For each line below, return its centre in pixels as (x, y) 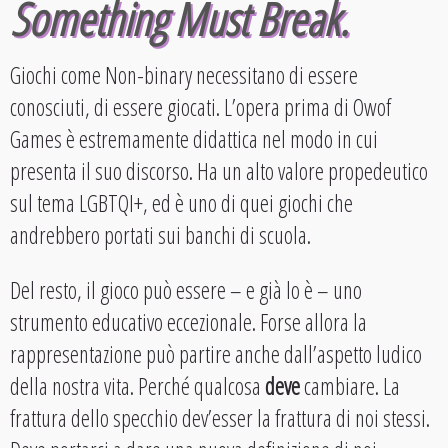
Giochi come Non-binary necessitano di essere (184, 75)
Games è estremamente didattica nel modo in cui (194, 139)
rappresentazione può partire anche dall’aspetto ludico (216, 354)
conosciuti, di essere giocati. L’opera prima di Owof (200, 107)
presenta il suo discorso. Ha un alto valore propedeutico (219, 171)
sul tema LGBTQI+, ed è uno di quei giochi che (181, 203)
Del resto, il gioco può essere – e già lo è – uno (186, 290)
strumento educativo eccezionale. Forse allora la (188, 322)
